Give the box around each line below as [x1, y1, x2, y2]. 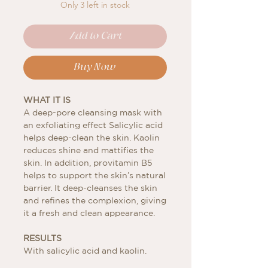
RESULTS [23, 233, 62, 243]
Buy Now [74, 62, 116, 72]
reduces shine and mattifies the [23, 145, 154, 155]
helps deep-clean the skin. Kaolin [23, 132, 160, 142]
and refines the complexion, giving [23, 195, 166, 205]
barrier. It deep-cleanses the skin [23, 182, 157, 193]
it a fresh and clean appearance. [23, 208, 155, 218]
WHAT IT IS [23, 95, 71, 105]
